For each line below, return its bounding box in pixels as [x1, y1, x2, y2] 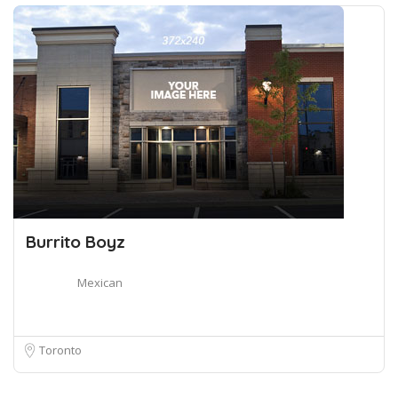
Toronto [39, 342, 82, 358]
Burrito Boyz [26, 231, 125, 252]
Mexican [77, 275, 123, 291]
